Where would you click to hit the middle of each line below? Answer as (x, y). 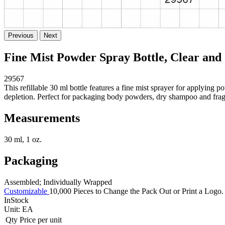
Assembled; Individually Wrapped (58, 182)
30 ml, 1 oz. (23, 140)
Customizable (26, 191)
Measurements (42, 118)
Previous (21, 36)
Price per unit (41, 219)
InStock (16, 200)
